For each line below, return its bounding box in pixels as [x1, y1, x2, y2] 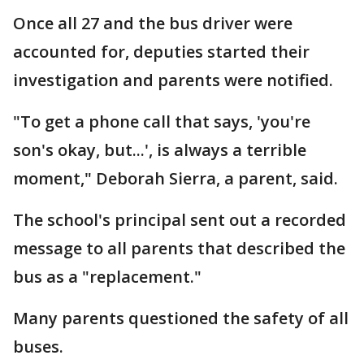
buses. [13, 336, 63, 357]
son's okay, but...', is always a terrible [13, 139, 306, 161]
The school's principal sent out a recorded [13, 209, 346, 231]
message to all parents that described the [13, 237, 345, 259]
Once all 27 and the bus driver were [13, 12, 292, 34]
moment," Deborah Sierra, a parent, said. [13, 167, 338, 189]
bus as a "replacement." [13, 266, 201, 288]
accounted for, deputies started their [13, 41, 310, 63]
